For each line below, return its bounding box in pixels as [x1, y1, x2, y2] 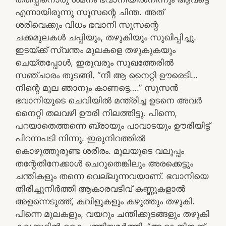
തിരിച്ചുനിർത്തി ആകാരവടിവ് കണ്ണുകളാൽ [15, 183, 185, 194]
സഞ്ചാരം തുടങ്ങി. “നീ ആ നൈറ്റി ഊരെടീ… [15, 70, 198, 80]
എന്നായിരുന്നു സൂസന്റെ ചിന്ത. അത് [15, 7, 164, 17]
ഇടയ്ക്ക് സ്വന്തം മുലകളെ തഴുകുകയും [15, 44, 176, 55]
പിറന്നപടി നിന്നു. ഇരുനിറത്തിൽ [15, 133, 145, 143]
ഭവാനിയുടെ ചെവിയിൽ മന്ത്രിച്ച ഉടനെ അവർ [15, 95, 202, 105]
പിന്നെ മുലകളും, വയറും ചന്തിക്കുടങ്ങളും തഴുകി [15, 208, 209, 219]
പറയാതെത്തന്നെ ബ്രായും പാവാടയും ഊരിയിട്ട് [15, 120, 210, 131]
